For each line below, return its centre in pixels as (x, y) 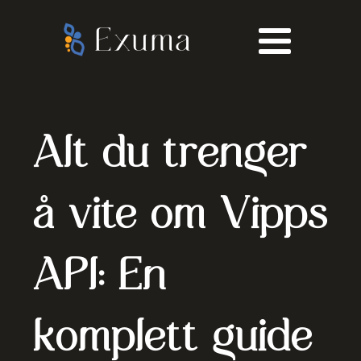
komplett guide (172, 335)
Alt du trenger (170, 151)
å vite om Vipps (180, 213)
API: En (100, 274)
